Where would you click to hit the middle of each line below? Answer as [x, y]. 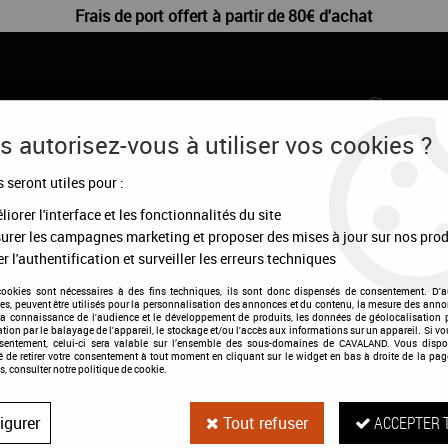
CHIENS [29, 203]
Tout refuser [263, 423]
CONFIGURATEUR [311, 203]
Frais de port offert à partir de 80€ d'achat [224, 16]
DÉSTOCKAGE [155, 203]
